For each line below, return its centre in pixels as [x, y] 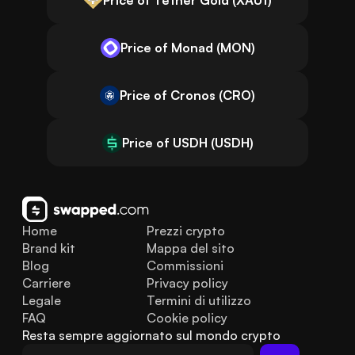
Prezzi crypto [185, 231]
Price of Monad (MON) [187, 47]
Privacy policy [187, 283]
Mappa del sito [190, 248]
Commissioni [185, 265]
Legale [42, 300]
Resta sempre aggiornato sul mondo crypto [151, 335]
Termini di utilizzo [198, 300]
